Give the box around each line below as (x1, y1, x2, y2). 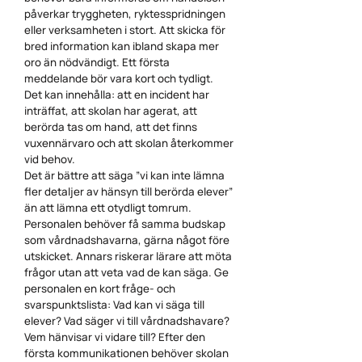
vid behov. (24, 152, 78, 166)
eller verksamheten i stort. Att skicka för (24, 23, 225, 37)
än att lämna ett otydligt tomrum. (24, 200, 192, 215)
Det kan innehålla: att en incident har (24, 87, 209, 102)
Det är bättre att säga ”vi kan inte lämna (24, 168, 225, 183)
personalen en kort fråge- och (24, 281, 175, 296)
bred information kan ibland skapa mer (24, 39, 219, 53)
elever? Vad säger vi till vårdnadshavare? (24, 314, 229, 328)
